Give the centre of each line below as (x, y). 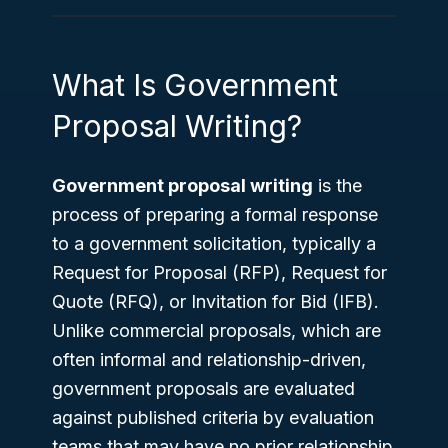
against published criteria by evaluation (213, 417)
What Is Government (195, 84)
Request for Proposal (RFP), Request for (219, 272)
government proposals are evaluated (203, 388)
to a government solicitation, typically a (214, 243)
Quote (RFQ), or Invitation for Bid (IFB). (215, 301)
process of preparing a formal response (215, 214)
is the (337, 185)
